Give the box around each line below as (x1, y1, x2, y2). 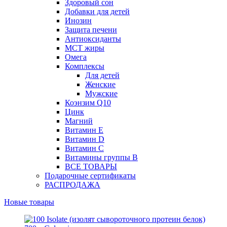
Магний (65, 116, 93, 125)
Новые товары (4, 197, 54, 206)
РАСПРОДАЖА (45, 180, 100, 189)
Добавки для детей (65, 7, 130, 16)
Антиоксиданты (65, 34, 121, 43)
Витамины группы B (65, 153, 138, 162)
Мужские (85, 89, 118, 98)
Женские (85, 80, 116, 89)
